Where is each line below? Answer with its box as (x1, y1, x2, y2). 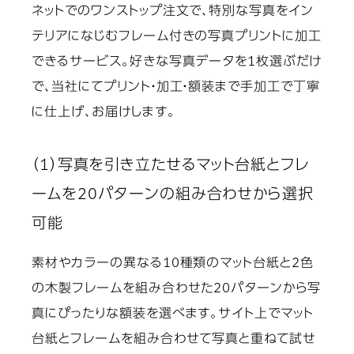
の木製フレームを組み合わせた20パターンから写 (32, 283, 322, 296)
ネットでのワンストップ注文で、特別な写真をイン (32, 6, 314, 19)
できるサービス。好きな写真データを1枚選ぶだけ (32, 56, 322, 70)
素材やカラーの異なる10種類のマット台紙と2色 (32, 258, 314, 271)
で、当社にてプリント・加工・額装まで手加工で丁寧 (32, 81, 321, 95)
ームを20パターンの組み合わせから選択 (32, 187, 314, 203)
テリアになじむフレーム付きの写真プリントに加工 (32, 31, 322, 44)
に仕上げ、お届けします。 (32, 107, 175, 120)
